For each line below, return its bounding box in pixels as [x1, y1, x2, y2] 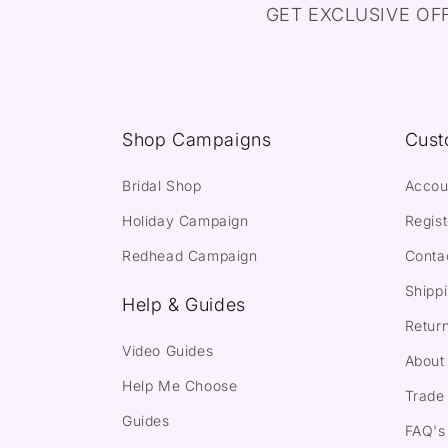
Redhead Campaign [122, 247, 258, 264]
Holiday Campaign [122, 212, 249, 229]
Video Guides [122, 342, 214, 359]
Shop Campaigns [122, 129, 272, 150]
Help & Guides [122, 294, 246, 315]
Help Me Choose [122, 377, 238, 394]
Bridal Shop [122, 177, 202, 194]
